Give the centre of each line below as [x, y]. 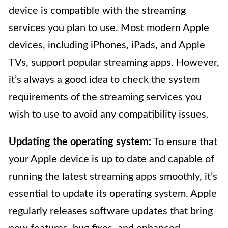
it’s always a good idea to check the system [104, 80]
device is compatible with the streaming [97, 11]
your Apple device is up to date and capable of [111, 160]
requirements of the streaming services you [105, 97]
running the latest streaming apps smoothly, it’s [113, 177]
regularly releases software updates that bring [111, 211]
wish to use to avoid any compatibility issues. [109, 115]
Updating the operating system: [80, 142]
